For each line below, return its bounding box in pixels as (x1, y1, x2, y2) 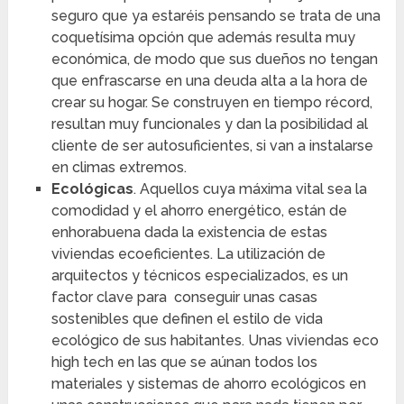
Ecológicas (50, 180, 133, 198)
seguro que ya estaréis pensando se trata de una (50, 7, 381, 25)
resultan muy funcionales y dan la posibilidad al (50, 115, 368, 133)
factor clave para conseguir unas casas (50, 289, 317, 307)
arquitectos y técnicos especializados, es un (50, 267, 348, 285)
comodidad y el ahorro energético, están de (50, 202, 347, 220)
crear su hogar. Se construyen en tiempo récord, (50, 94, 372, 112)
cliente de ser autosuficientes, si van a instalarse (50, 137, 373, 155)
